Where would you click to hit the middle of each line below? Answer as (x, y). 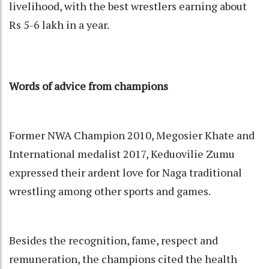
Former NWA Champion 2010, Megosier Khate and (132, 135)
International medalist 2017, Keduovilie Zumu (122, 154)
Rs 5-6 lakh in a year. (59, 25)
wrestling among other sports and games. (111, 191)
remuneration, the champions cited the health (123, 259)
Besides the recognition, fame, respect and (113, 240)
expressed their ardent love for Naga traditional (125, 173)
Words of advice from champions (89, 86)
